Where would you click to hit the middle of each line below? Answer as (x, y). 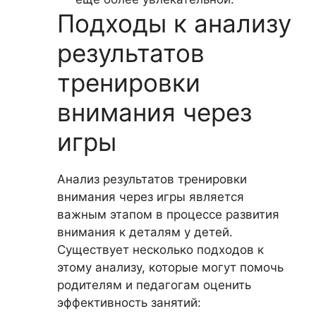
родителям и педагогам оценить (154, 285)
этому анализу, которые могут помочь (170, 267)
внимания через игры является (151, 197)
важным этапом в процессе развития (168, 214)
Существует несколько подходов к (160, 250)
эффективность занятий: (129, 303)
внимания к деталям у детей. (145, 232)
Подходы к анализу (174, 23)
